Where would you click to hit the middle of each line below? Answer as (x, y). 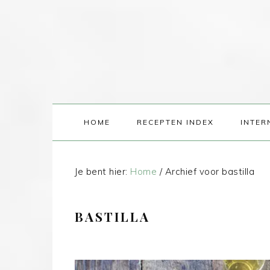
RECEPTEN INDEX (175, 122)
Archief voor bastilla (208, 171)
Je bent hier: (102, 171)
